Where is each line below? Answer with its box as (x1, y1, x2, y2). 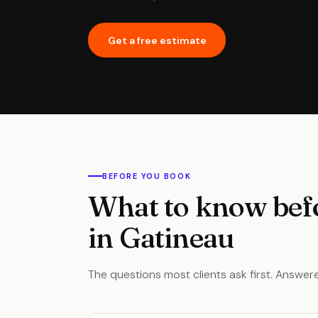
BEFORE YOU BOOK (102, 171, 192, 181)
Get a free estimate (107, 33, 207, 47)
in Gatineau (88, 220, 235, 255)
